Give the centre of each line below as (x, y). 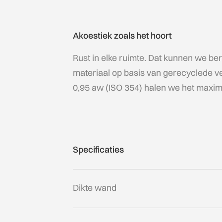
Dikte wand (94, 187)
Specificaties (98, 150)
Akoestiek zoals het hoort (122, 35)
